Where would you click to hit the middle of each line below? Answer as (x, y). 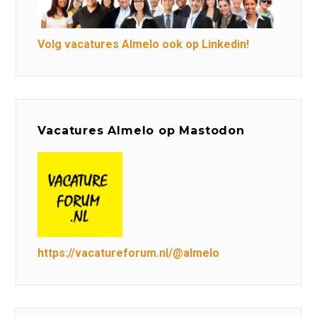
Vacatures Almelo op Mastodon (141, 131)
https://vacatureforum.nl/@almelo (129, 253)
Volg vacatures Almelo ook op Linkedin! (144, 45)
